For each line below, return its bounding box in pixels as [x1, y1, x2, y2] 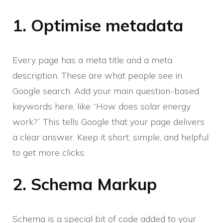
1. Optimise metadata [12, 14, 183, 35]
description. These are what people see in [12, 69, 182, 81]
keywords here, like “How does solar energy [12, 100, 191, 112]
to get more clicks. [12, 146, 86, 158]
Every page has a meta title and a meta [12, 54, 172, 66]
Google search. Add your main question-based [12, 85, 199, 97]
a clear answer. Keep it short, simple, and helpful [12, 131, 209, 143]
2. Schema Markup [12, 173, 157, 194]
